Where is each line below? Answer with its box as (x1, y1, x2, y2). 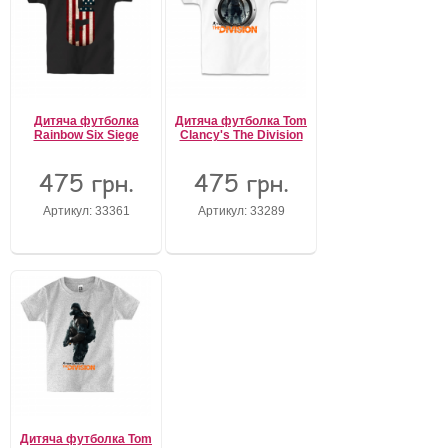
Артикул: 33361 (42, 204, 130, 217)
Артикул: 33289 (197, 204, 285, 217)
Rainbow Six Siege (33, 128, 139, 142)
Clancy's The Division (179, 128, 303, 142)
